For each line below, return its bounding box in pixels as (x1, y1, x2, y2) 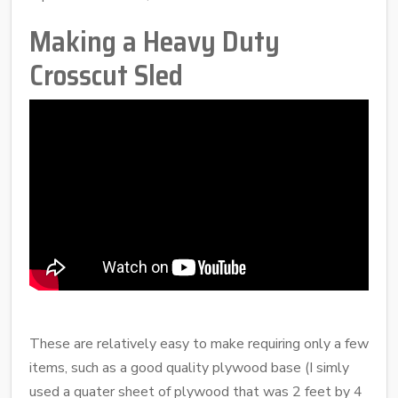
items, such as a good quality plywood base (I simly (29, 357, 349, 378)
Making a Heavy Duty (29, 19, 280, 64)
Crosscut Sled (29, 52, 183, 98)
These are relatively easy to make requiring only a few (29, 333, 369, 354)
